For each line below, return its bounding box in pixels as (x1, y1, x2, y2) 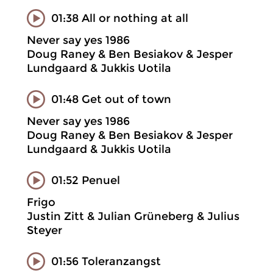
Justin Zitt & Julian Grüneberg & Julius (27, 210, 239, 223)
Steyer (27, 224, 62, 237)
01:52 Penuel (51, 173, 120, 187)
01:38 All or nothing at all (51, 11, 188, 25)
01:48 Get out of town (51, 92, 171, 106)
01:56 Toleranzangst (51, 254, 161, 268)
